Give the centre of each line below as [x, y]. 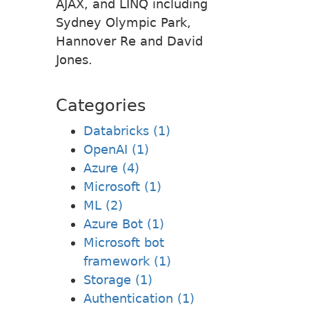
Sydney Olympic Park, [123, 22]
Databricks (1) [127, 130]
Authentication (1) [139, 298]
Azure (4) [111, 168]
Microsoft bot [124, 242]
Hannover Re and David [129, 41]
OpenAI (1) [116, 149]
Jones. [74, 59]
